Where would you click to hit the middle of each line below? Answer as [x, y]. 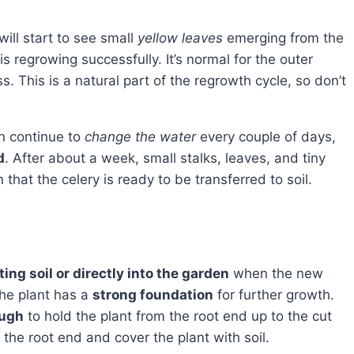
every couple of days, [266, 136]
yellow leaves [180, 38]
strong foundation [153, 294]
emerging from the [283, 38]
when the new [276, 273]
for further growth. [274, 294]
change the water [140, 136]
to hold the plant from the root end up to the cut [178, 316]
